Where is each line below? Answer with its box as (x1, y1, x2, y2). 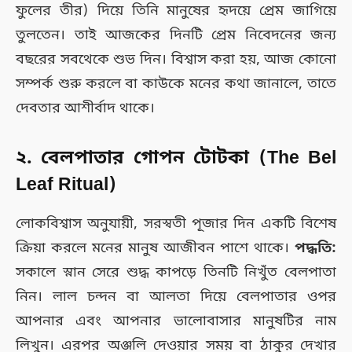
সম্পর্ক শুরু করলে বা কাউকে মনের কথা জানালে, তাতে (16, 74, 336, 93)
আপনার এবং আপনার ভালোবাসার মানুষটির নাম (16, 312, 336, 332)
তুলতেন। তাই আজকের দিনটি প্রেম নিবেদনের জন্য (16, 25, 336, 45)
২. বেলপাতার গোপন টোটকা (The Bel (16, 146, 336, 170)
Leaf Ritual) (16, 173, 117, 197)
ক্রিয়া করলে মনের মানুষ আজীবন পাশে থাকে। (16, 239, 295, 258)
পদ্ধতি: (295, 239, 336, 258)
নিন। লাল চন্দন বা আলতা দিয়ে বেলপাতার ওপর (16, 288, 336, 307)
